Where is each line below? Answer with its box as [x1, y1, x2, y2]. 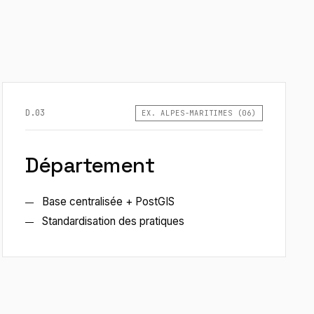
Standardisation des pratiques [41, 214, 184, 228]
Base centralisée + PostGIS [41, 195, 175, 209]
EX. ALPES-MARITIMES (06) [142, 108, 257, 118]
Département [25, 151, 155, 179]
